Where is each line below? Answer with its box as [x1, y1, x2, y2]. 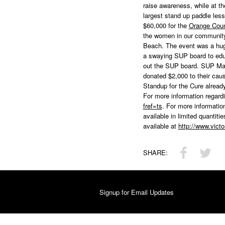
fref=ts [143, 101, 162, 111]
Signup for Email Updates [99, 187, 174, 197]
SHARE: [143, 148, 168, 158]
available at [143, 121, 178, 131]
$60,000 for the [143, 21, 189, 31]
